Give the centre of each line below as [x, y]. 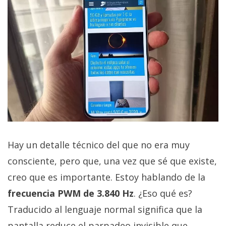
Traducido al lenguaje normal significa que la [105, 210]
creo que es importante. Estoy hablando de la [106, 177]
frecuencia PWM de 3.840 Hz [71, 193]
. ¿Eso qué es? [163, 193]
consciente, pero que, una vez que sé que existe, [112, 161]
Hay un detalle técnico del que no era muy [99, 145]
